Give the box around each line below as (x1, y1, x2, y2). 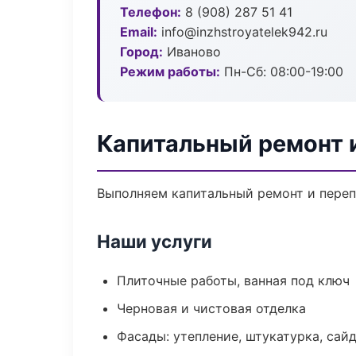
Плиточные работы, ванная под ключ (117, 273, 350, 288)
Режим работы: (120, 64, 220, 79)
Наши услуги (97, 230, 212, 252)
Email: (120, 24, 157, 40)
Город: (120, 44, 163, 60)
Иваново (163, 44, 221, 60)
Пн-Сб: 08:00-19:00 (220, 64, 343, 79)
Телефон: (120, 4, 181, 20)
